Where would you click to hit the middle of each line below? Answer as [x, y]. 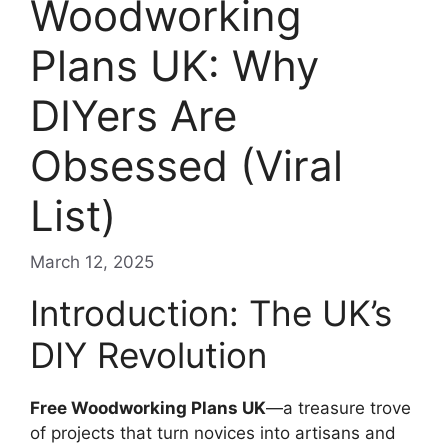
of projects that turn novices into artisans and [213, 432]
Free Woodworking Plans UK [148, 407]
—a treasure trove [338, 407]
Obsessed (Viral [186, 166]
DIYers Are [133, 116]
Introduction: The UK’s [211, 312]
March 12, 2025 [92, 261]
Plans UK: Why [174, 66]
